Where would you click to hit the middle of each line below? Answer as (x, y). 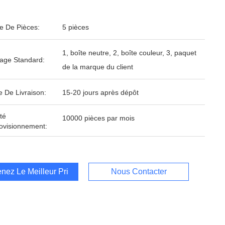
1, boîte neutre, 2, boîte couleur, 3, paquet (129, 53)
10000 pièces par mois (98, 118)
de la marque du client (98, 67)
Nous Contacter (139, 172)
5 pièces (76, 27)
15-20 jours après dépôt (100, 92)
